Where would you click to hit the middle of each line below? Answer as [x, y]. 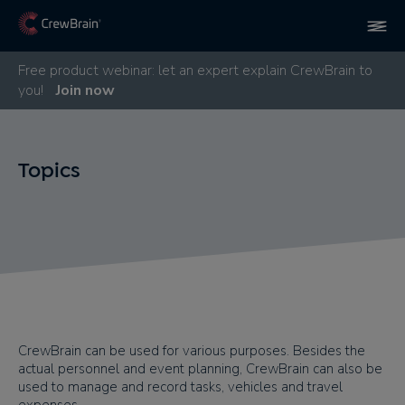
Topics [49, 170]
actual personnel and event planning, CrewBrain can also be [200, 369]
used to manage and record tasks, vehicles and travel [180, 387]
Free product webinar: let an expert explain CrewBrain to [195, 71]
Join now [85, 90]
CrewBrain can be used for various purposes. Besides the [192, 351]
